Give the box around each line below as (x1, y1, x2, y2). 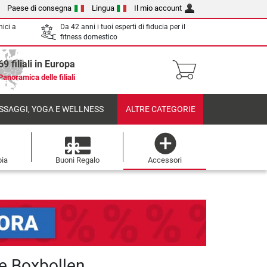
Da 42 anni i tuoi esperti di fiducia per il (60, 23, 185, 31)
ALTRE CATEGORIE (125, 104, 195, 114)
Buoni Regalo (55, 156, 100, 164)
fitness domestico (60, 33, 117, 41)
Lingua (91, 4, 114, 13)
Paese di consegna (7, 4, 72, 13)
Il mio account (134, 4, 182, 13)
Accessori (148, 156, 182, 164)
